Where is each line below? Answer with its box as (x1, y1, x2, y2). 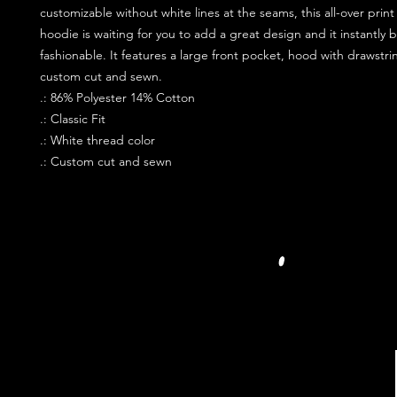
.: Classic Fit (40, 110, 105, 127)
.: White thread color (40, 131, 155, 148)
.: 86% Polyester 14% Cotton (40, 89, 195, 105)
